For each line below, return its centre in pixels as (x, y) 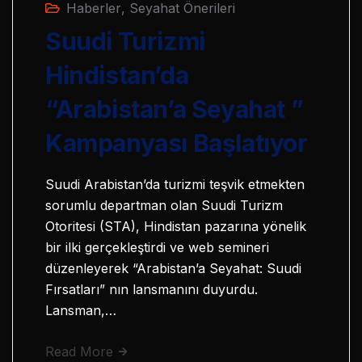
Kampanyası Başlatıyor (177, 143)
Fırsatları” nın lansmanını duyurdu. (152, 289)
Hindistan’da (117, 75)
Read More (81, 351)
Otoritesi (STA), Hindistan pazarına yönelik (176, 226)
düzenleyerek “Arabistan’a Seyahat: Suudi (173, 268)
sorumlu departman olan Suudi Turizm (164, 205)
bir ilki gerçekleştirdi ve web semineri (157, 247)
